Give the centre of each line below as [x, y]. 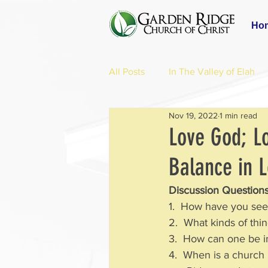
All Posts [127, 71]
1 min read [238, 115]
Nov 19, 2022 [193, 115]
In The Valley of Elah [212, 71]
